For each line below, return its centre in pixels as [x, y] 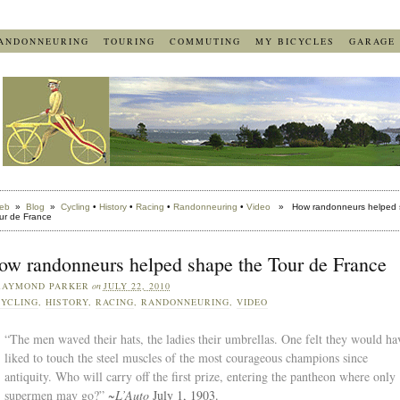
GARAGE [372, 41]
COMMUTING [205, 41]
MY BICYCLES [295, 41]
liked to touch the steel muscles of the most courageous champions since [186, 358]
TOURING [129, 41]
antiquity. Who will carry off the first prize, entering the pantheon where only [200, 376]
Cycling [75, 207]
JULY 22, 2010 [137, 286]
